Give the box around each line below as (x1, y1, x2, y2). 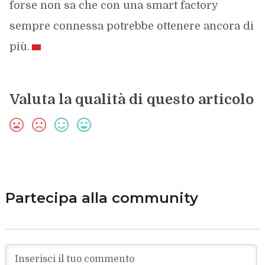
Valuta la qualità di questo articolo (9, 91, 254, 108)
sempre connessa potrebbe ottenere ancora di (9, 20, 254, 32)
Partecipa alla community (5, 189, 198, 206)
